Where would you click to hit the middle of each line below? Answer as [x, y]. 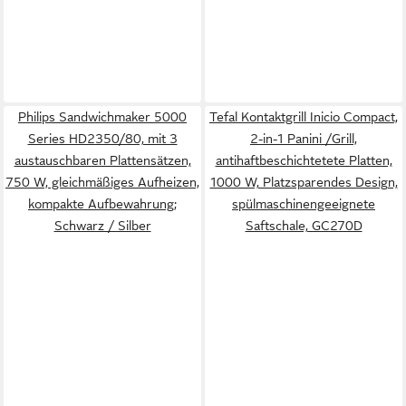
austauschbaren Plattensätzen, [102, 160]
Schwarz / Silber [102, 226]
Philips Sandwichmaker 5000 [102, 117]
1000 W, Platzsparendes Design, [304, 182]
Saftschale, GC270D [304, 226]
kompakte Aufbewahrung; [102, 204]
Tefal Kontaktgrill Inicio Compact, [304, 117]
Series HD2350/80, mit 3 [102, 139]
